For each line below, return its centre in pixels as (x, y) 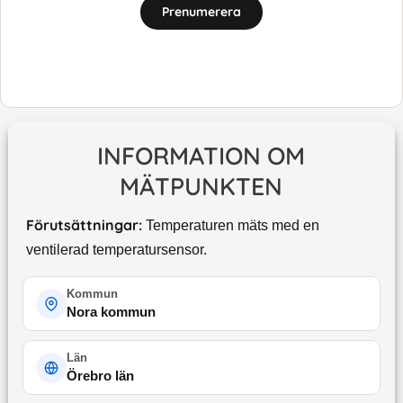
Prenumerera (201, 11)
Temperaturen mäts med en (232, 226)
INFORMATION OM (201, 156)
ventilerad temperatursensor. (116, 250)
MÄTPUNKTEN (201, 187)
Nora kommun (111, 312)
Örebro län (100, 376)
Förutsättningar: (84, 225)
